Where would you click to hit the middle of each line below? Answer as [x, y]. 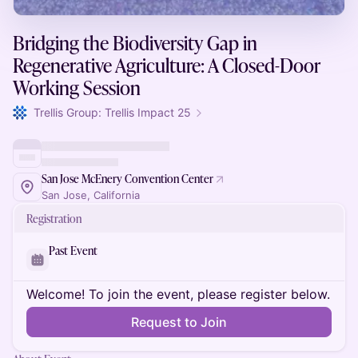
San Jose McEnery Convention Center [127, 179]
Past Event [73, 251]
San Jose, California [91, 195]
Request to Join [179, 322]
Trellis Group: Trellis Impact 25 [112, 112]
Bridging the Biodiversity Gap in [135, 43]
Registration [54, 219]
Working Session [77, 88]
